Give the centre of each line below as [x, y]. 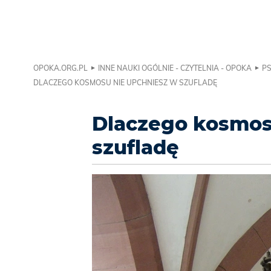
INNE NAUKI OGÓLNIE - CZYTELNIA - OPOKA [175, 68]
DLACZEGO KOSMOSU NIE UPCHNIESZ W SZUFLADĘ [125, 83]
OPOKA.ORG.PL [60, 68]
